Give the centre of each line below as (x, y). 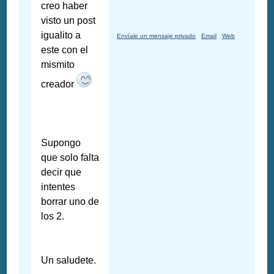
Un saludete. (69, 261)
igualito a (61, 35)
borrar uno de (70, 202)
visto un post (68, 21)
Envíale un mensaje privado (156, 36)
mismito (58, 65)
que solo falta (70, 158)
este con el (65, 50)
